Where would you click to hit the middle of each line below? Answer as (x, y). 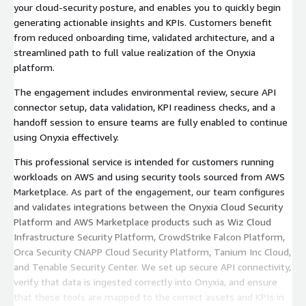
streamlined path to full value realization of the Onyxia (135, 52)
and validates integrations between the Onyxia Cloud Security (148, 206)
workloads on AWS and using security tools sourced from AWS (149, 176)
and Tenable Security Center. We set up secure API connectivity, (152, 266)
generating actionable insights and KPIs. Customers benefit (143, 22)
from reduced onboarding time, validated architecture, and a (144, 37)
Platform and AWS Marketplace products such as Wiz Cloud (142, 221)
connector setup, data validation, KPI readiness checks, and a (144, 107)
